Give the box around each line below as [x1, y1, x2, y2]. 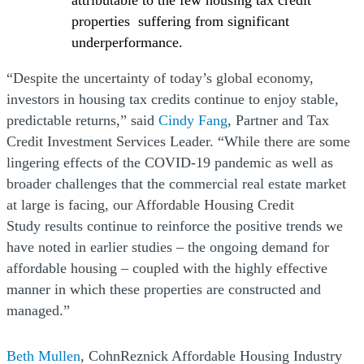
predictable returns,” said [6, 112, 158, 129]
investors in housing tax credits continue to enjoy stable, [6, 91, 339, 108]
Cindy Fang [158, 112, 227, 129]
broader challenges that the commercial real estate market [6, 175, 346, 193]
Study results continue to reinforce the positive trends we [6, 218, 343, 235]
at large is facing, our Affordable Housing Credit [6, 197, 294, 214]
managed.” [6, 302, 70, 319]
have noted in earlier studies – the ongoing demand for [6, 239, 329, 256]
